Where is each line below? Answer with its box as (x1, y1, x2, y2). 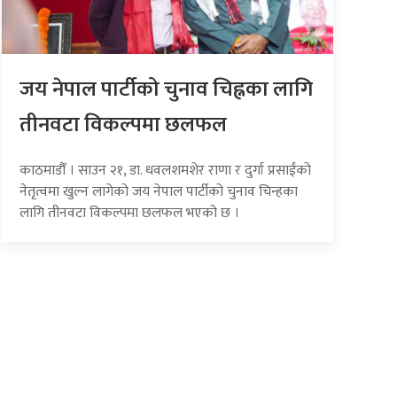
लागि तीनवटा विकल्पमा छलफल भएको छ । (19, 201, 240, 226)
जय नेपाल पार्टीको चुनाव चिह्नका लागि (19, 72, 314, 108)
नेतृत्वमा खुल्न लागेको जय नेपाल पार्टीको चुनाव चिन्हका (19, 180, 299, 205)
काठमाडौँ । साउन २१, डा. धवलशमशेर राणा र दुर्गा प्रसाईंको (19, 159, 312, 183)
